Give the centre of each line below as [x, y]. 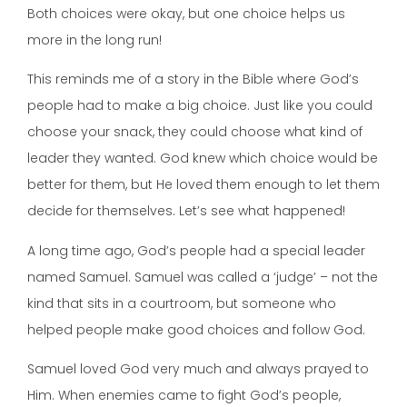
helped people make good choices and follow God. [196, 329]
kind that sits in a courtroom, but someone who [182, 303]
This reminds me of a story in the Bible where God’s [193, 79]
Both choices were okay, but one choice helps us [186, 13]
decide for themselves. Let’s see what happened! [186, 211]
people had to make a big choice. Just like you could [200, 106]
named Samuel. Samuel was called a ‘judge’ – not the [203, 277]
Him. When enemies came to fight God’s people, [184, 396]
